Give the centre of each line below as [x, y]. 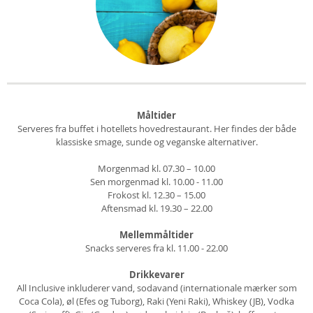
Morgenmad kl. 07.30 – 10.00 [156, 169]
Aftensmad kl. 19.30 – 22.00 [156, 209]
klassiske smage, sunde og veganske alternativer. [156, 142]
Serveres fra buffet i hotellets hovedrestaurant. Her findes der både [156, 129]
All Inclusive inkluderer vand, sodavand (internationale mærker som [156, 288]
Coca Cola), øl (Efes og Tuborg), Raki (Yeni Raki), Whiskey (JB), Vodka [156, 301]
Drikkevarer [156, 275]
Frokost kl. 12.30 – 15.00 [156, 195]
